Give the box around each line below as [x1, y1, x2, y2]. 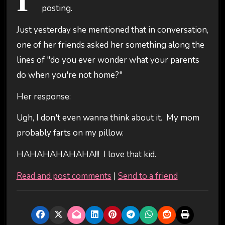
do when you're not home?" [16, 69, 123, 81]
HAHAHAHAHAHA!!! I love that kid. [16, 149, 156, 161]
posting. [41, 3, 72, 14]
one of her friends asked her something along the [16, 39, 204, 51]
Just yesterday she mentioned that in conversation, [16, 24, 208, 36]
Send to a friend [118, 170, 178, 182]
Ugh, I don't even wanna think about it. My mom [16, 112, 199, 124]
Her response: [16, 90, 71, 102]
